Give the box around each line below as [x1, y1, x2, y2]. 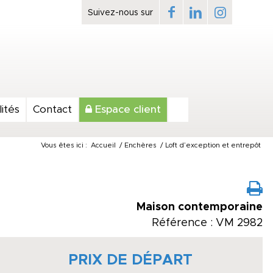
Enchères [124, 142, 157, 149]
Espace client [92, 104, 161, 115]
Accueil [91, 142, 116, 149]
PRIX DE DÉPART [68, 253, 193, 268]
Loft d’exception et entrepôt [165, 142, 261, 149]
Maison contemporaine [136, 202, 263, 213]
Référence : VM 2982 [152, 218, 263, 229]
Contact [33, 104, 72, 115]
